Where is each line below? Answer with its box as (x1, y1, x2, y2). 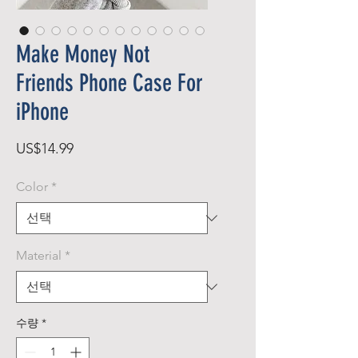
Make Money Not (16, 40, 149, 69)
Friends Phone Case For (16, 69, 203, 97)
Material (16, 248, 62, 263)
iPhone (16, 97, 69, 126)
